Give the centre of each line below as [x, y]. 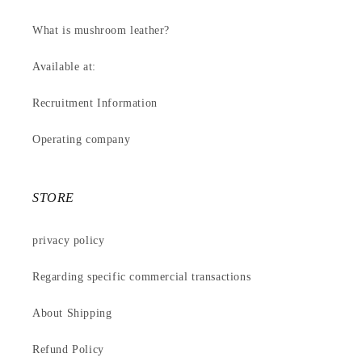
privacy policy [69, 240]
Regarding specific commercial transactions [142, 277]
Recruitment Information [95, 103]
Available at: [64, 67]
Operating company [82, 139]
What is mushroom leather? [101, 30]
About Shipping [72, 313]
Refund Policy [68, 349]
